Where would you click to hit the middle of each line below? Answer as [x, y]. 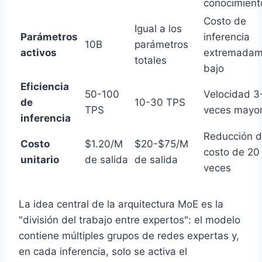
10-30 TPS [160, 103]
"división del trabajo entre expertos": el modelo [130, 220]
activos [39, 53]
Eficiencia [45, 87]
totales [151, 61]
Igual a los [158, 29]
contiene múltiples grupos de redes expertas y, [129, 236]
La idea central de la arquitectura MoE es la [121, 204]
